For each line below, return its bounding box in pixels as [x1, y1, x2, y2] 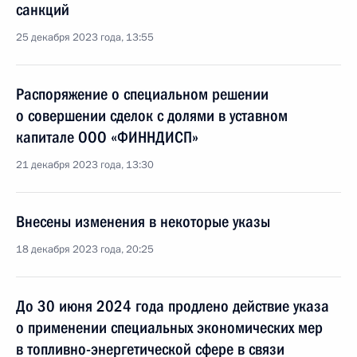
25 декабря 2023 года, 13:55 [16, 30, 154, 45]
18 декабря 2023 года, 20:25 [16, 242, 154, 257]
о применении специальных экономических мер [16, 318, 323, 337]
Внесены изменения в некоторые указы [16, 212, 270, 231]
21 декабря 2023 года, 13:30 [16, 158, 154, 172]
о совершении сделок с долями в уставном [16, 106, 288, 125]
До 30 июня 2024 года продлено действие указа [16, 296, 329, 316]
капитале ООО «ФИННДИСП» [16, 127, 198, 147]
